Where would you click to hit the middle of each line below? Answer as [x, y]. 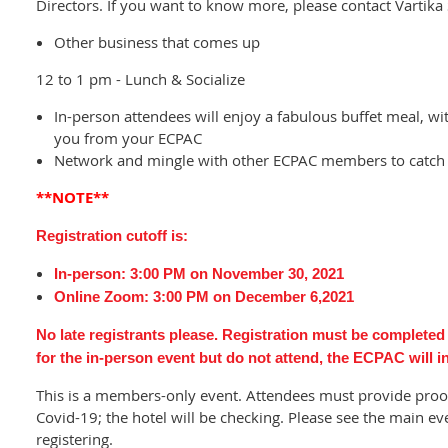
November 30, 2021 [276, 273]
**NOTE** [72, 197]
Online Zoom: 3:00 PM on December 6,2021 [204, 296]
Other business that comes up [157, 41]
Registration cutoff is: [112, 235]
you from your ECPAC [128, 137]
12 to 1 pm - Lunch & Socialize [140, 78]
